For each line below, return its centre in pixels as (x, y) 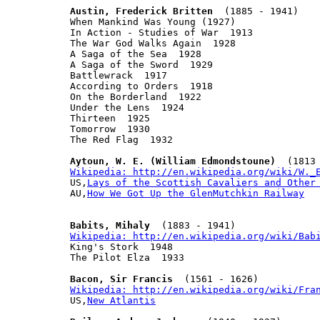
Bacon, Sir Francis (121, 279)
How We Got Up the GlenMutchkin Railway (196, 193)
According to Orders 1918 (141, 86)
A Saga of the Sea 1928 (136, 54)
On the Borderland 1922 (136, 96)
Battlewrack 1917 (119, 75)
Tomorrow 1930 (110, 129)
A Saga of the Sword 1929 (141, 64)
